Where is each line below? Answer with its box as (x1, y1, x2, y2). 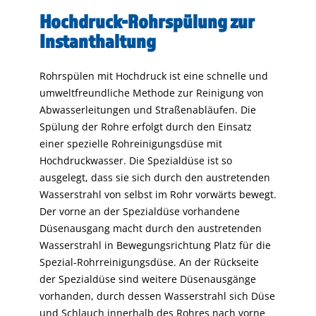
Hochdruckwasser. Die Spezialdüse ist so (39, 154, 232, 167)
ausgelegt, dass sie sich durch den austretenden (39, 171, 270, 184)
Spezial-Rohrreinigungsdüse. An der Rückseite (39, 255, 259, 269)
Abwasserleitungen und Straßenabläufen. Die (39, 103, 256, 116)
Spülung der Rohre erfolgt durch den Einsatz (39, 120, 252, 133)
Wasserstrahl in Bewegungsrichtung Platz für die (39, 238, 271, 252)
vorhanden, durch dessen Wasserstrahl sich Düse (39, 289, 275, 303)
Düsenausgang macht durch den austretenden (39, 221, 262, 235)
